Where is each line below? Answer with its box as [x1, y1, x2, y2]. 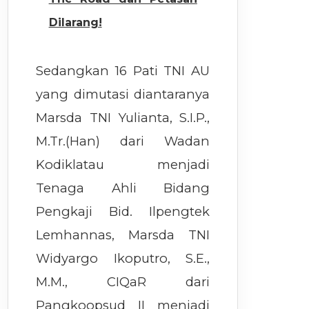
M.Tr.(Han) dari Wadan [36, 133, 210, 150]
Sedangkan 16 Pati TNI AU [36, 63, 210, 79]
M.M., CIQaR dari [36, 274, 210, 290]
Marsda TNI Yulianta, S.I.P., [36, 110, 210, 126]
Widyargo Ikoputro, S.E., [36, 250, 210, 267]
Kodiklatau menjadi [36, 157, 210, 173]
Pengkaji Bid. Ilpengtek [36, 203, 210, 220]
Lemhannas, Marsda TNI [36, 227, 210, 243]
